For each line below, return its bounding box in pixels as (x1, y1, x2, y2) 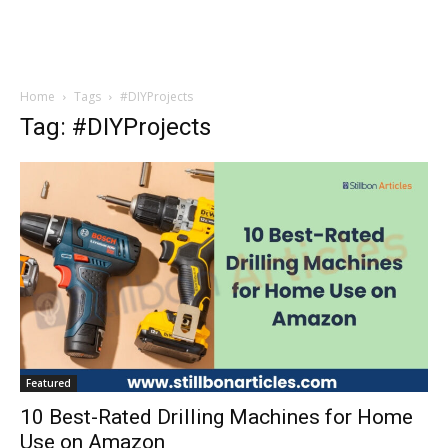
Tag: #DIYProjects (20, 113, 211, 141)
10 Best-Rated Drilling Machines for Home (20, 404, 413, 429)
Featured (26, 375, 71, 390)
